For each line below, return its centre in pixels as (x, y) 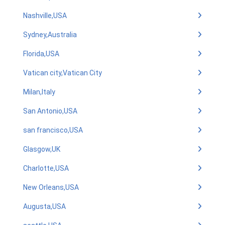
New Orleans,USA (51, 187)
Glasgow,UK (42, 149)
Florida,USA (41, 54)
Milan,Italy (39, 92)
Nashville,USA (45, 16)
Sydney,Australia (50, 35)
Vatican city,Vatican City (63, 73)
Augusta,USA (44, 206)
